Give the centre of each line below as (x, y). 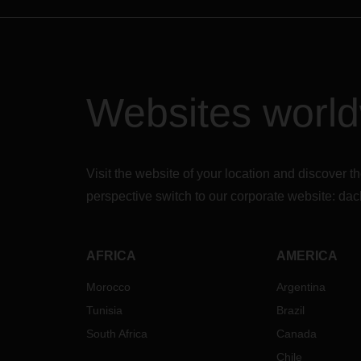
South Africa (117, 334)
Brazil (290, 310)
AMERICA (307, 256)
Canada (296, 334)
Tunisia (104, 310)
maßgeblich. (134, 8)
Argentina (301, 287)
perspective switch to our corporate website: (212, 196)
